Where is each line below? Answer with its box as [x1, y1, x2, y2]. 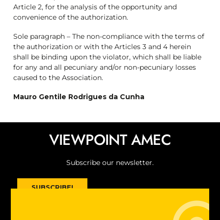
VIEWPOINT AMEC [49, 129, 171, 151]
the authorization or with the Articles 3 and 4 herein [13, 42, 192, 52]
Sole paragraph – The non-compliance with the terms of [13, 32, 205, 41]
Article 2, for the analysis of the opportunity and [13, 2, 177, 12]
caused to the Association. [13, 73, 104, 82]
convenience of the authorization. [13, 13, 129, 22]
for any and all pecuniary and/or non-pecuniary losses [13, 63, 196, 72]
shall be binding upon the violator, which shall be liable [13, 53, 202, 62]
